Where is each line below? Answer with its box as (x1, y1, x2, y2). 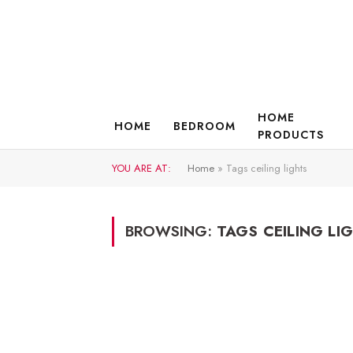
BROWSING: (125, 221, 217, 242)
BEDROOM (173, 118, 236, 134)
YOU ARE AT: (112, 161, 171, 176)
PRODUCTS (257, 127, 324, 143)
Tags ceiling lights (226, 161, 307, 176)
